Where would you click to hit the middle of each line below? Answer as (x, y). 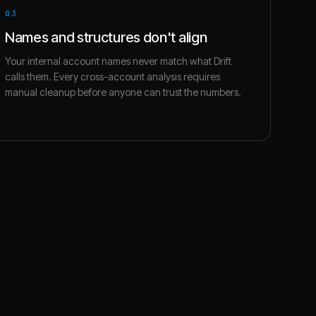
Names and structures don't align (106, 37)
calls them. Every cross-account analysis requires (113, 77)
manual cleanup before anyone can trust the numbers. (123, 92)
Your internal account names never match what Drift (118, 61)
